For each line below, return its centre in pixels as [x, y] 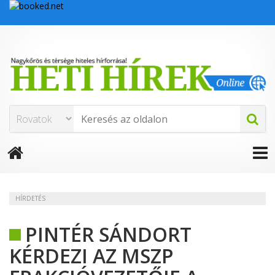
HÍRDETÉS [30, 199]
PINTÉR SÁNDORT [108, 234]
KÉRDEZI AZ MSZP [91, 256]
